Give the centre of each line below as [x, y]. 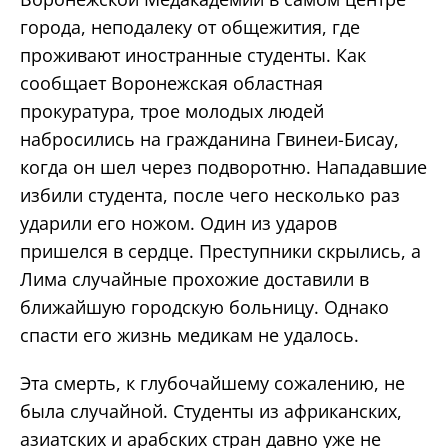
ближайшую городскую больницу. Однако [204, 306]
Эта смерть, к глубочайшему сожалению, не [212, 382]
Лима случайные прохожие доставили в [194, 278]
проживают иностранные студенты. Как [193, 54]
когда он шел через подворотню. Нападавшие [223, 166]
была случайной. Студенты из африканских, [211, 410]
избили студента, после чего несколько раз [210, 194]
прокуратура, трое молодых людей [172, 110]
